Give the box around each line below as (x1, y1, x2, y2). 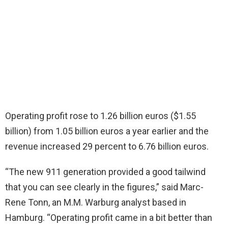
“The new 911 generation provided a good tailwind (5, 166, 206, 178)
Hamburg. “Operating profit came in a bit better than (5, 212, 212, 223)
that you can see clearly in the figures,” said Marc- (5, 182, 204, 193)
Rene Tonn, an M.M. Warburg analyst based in (5, 197, 186, 208)
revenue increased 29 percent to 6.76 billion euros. (5, 141, 209, 152)
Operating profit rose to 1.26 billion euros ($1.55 (5, 110, 196, 122)
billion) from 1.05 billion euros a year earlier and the (5, 126, 209, 137)
